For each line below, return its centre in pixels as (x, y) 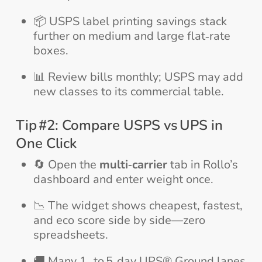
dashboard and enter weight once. (123, 179)
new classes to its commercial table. (128, 91)
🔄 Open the (66, 164)
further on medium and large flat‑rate (132, 36)
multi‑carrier (133, 164)
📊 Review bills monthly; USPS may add (138, 77)
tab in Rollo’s (202, 164)
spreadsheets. (70, 235)
